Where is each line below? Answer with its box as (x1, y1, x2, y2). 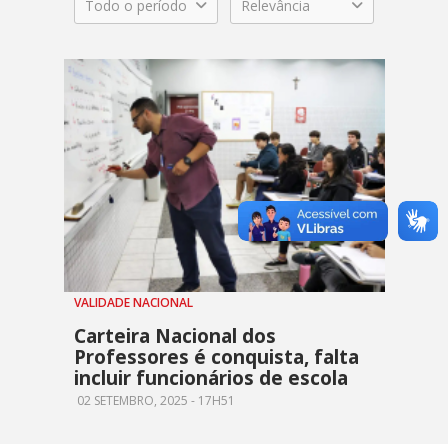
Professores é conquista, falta (74, 344, 359, 371)
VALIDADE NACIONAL (74, 294, 193, 312)
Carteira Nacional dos (74, 323, 276, 350)
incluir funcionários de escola (74, 365, 348, 392)
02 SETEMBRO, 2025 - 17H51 (74, 392, 235, 410)
